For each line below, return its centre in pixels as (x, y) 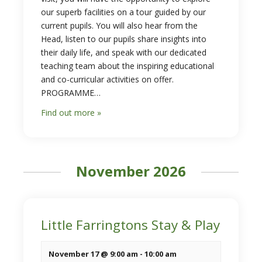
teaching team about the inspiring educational (127, 66)
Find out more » (71, 113)
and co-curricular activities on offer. (107, 79)
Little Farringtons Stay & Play (130, 225)
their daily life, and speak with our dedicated (124, 52)
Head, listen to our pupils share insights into (124, 39)
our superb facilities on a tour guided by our (123, 12)
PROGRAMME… (71, 93)
